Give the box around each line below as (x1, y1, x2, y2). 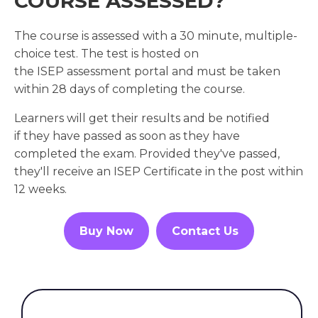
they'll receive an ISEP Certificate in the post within (14, 165, 303, 179)
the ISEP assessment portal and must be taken (14, 65, 280, 79)
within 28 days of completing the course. (14, 82, 245, 97)
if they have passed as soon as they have (14, 129, 240, 143)
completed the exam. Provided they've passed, (14, 147, 280, 161)
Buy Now (79, 224, 133, 238)
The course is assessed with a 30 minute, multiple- (14, 29, 297, 43)
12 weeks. (14, 182, 67, 197)
